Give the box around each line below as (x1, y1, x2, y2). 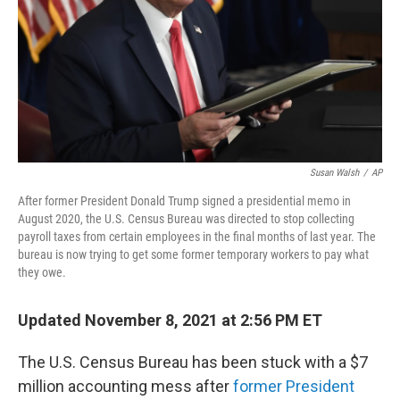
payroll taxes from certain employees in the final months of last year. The (18, 229, 376, 244)
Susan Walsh (310, 167, 359, 179)
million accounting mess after (18, 377, 233, 396)
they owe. (18, 265, 66, 279)
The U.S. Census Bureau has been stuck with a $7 (18, 353, 368, 371)
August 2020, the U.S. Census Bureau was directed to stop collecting (18, 212, 354, 226)
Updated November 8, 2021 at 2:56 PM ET (18, 311, 322, 329)
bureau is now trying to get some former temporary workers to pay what (18, 247, 369, 262)
